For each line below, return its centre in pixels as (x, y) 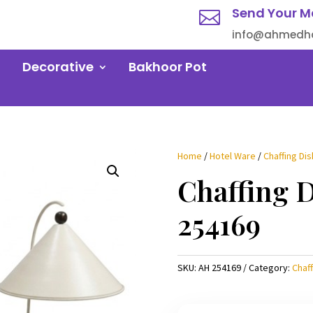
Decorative (58, 67)
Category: (270, 267)
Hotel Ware (232, 155)
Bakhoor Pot (168, 67)
